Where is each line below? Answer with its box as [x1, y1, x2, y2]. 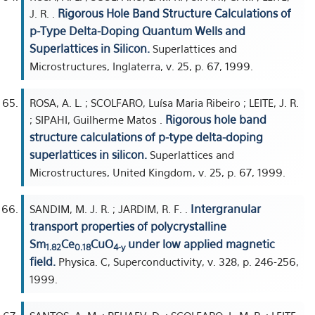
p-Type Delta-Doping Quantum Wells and [30, 24, 245, 38]
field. [30, 255, 56, 269]
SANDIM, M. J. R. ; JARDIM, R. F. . [30, 202, 191, 215]
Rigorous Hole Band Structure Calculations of [58, 6, 291, 20]
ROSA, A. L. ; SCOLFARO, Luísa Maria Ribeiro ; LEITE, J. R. [30, 96, 299, 109]
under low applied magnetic [125, 237, 275, 251]
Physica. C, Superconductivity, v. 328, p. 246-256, [56, 255, 299, 268]
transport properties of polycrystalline [30, 219, 226, 233]
